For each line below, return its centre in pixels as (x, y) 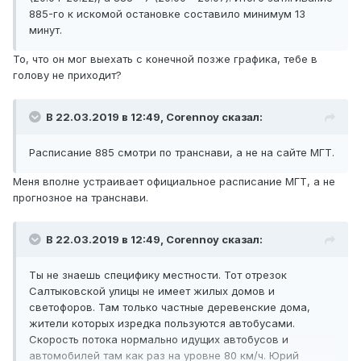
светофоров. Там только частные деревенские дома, (170, 307)
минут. (46, 30)
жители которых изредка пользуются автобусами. (162, 324)
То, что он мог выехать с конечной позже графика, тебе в (165, 59)
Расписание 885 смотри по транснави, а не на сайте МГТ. (182, 153)
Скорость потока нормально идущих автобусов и (159, 340)
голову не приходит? (67, 75)
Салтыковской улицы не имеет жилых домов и (152, 291)
